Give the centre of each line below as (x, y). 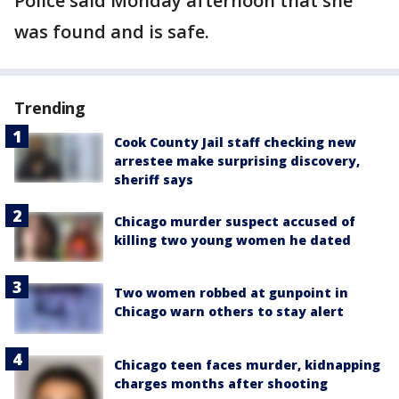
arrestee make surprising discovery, (237, 161)
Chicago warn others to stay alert (229, 312)
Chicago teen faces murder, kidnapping (247, 364)
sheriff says (154, 180)
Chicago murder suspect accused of (235, 222)
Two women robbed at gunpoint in (231, 293)
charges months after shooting (221, 383)
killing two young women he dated (232, 240)
